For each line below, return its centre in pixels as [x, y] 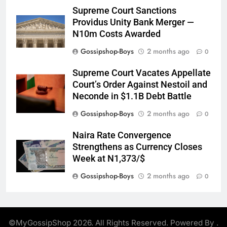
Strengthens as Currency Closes [137, 147]
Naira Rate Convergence [122, 136]
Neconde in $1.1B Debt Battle [132, 97]
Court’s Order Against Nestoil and [140, 85]
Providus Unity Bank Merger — [133, 23]
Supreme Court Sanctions [124, 11]
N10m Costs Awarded [117, 34]
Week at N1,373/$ [109, 159]
